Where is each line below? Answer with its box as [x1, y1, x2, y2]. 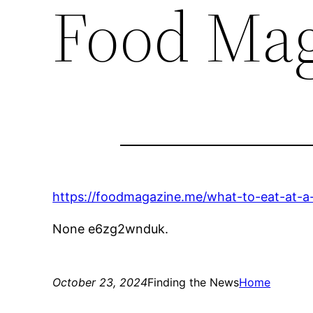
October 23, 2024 [52, 275, 148, 290]
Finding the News [147, 275, 240, 290]
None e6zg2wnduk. [52, 221, 169, 237]
